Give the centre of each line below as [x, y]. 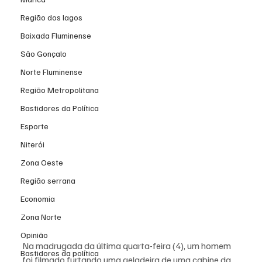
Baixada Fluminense [56, 35]
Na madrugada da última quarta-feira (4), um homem [127, 245]
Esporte [35, 126]
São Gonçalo [44, 54]
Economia [38, 199]
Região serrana [48, 180]
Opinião [34, 235]
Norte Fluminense [51, 72]
